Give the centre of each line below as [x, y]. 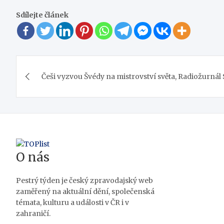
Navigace [50, 65]
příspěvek [54, 106]
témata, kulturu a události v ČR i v [72, 202]
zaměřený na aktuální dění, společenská [85, 191]
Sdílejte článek [42, 15]
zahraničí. [33, 213]
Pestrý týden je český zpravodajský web [84, 180]
